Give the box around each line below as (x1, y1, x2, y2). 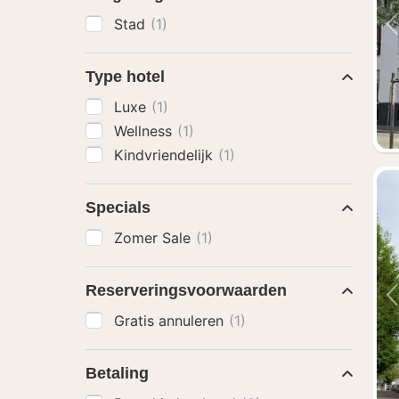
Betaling (85, 364, 149, 382)
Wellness (114, 122, 176, 140)
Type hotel (85, 68, 165, 85)
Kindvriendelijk (114, 146, 217, 164)
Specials (85, 199, 151, 216)
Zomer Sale (114, 229, 195, 247)
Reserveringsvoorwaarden (85, 281, 287, 299)
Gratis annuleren (114, 312, 228, 330)
